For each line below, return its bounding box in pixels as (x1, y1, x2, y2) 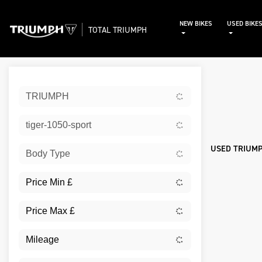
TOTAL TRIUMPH (88, 23, 147, 36)
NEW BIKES (180, 19, 212, 28)
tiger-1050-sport (26, 120, 91, 130)
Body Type (26, 149, 70, 158)
